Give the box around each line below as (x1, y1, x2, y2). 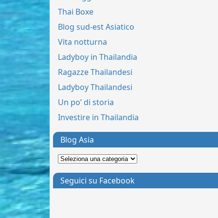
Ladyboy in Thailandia (58, 52, 138, 63)
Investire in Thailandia (58, 112, 139, 123)
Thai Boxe (58, 6, 94, 18)
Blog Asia (60, 134, 94, 145)
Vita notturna (58, 36, 108, 48)
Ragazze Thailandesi (58, 67, 133, 78)
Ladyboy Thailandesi (58, 82, 133, 93)
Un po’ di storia (58, 97, 114, 108)
